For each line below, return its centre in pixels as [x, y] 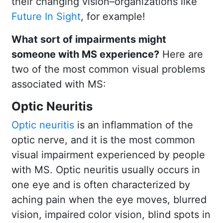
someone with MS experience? [85, 54]
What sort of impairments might [89, 39]
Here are [181, 54]
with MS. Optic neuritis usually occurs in [106, 169]
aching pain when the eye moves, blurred [109, 199]
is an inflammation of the [134, 125]
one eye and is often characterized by [101, 184]
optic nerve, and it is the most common [103, 140]
